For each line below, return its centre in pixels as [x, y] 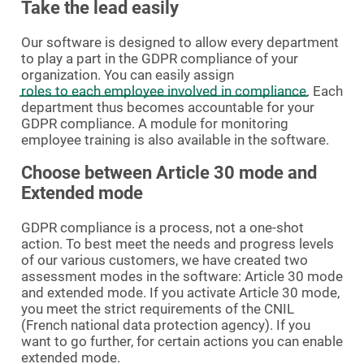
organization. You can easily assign [128, 74]
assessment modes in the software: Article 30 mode [182, 276]
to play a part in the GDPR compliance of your [160, 58]
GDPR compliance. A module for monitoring [155, 123]
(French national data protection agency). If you [166, 325]
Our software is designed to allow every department [180, 42]
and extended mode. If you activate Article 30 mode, [180, 292]
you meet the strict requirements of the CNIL [158, 308]
